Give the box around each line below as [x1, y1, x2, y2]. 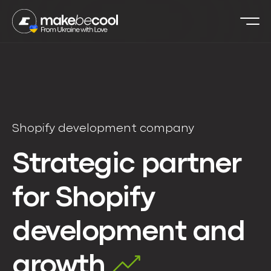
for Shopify [12, 186, 155, 211]
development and [12, 220, 245, 245]
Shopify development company [12, 123, 194, 134]
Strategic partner [12, 152, 241, 177]
